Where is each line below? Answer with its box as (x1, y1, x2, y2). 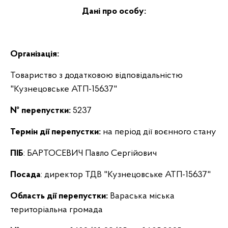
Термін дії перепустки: (10, 127, 103, 137)
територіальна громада (10, 205, 103, 215)
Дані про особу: (82, 7, 146, 16)
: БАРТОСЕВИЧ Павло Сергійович (23, 149, 157, 158)
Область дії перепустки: (10, 191, 108, 201)
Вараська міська (108, 191, 175, 201)
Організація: (10, 49, 59, 59)
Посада (10, 170, 41, 180)
